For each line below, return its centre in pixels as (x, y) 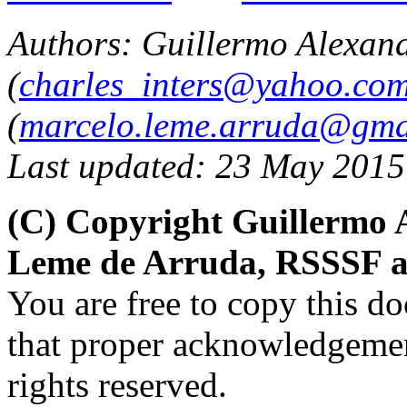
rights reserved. (117, 384)
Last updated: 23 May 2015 (206, 165)
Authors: (74, 43)
